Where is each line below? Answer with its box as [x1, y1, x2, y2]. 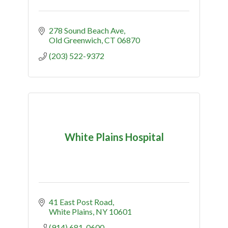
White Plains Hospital [64, 131, 164, 144]
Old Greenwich [49, 35, 101, 45]
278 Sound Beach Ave [49, 25, 124, 35]
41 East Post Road [49, 196, 112, 207]
